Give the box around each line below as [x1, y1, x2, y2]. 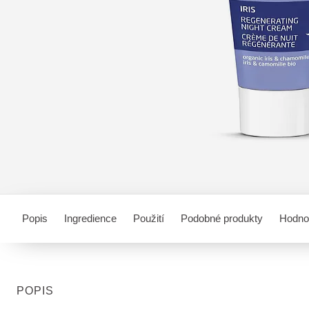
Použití [133, 212, 164, 224]
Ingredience [64, 212, 117, 224]
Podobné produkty [181, 212, 263, 224]
